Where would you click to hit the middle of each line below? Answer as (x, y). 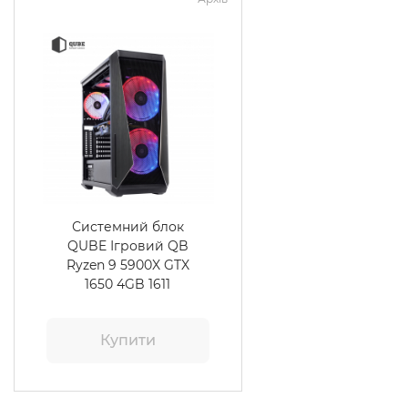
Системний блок (127, 227)
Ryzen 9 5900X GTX (127, 265)
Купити (127, 340)
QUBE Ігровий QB (127, 246)
